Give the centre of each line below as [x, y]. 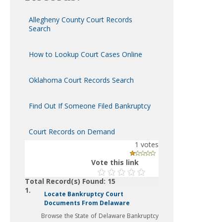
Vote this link [115, 162]
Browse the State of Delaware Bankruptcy [100, 216]
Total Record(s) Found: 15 [70, 181]
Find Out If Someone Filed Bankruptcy [90, 106]
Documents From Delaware [87, 203]
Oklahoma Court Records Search [81, 80]
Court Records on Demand [72, 132]
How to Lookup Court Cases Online [85, 54]
